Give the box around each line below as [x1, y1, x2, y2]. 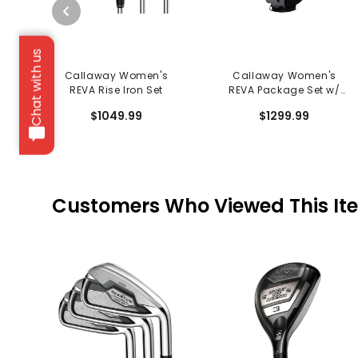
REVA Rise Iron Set [69, 83, 163, 97]
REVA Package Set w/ [229, 83, 340, 97]
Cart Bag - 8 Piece [236, 97, 333, 112]
